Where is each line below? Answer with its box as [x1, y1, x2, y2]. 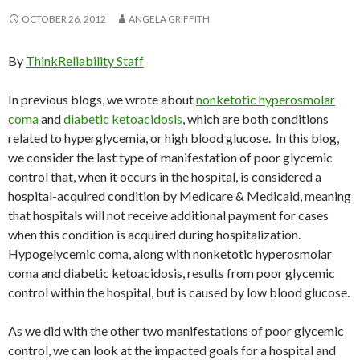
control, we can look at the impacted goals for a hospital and [8, 342, 336, 358]
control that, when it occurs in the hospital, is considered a [8, 169, 321, 185]
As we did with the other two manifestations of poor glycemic [8, 323, 344, 339]
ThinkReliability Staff [26, 53, 144, 69]
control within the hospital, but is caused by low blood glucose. [8, 284, 350, 301]
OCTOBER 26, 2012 [22, 13, 106, 26]
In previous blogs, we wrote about [8, 92, 196, 108]
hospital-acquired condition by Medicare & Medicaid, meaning [8, 188, 351, 204]
